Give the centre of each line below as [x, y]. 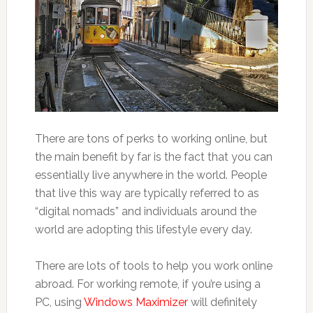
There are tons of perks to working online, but [151, 138]
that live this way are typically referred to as [147, 193]
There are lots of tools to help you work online [153, 265]
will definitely [224, 302]
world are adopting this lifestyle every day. [143, 229]
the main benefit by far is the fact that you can [153, 156]
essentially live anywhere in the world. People [151, 175]
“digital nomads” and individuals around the [145, 211]
